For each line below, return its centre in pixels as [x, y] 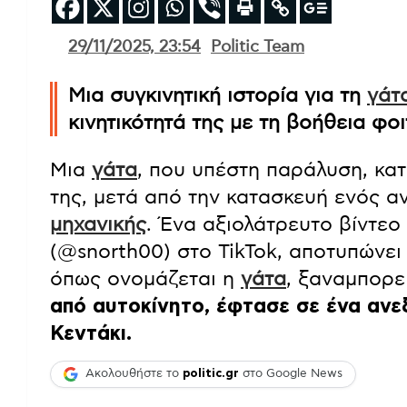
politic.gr [211, 374]
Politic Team [258, 47]
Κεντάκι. [91, 333]
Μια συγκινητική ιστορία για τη [218, 95]
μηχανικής [98, 224]
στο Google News [291, 374]
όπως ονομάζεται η [145, 278]
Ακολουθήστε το [134, 374]
